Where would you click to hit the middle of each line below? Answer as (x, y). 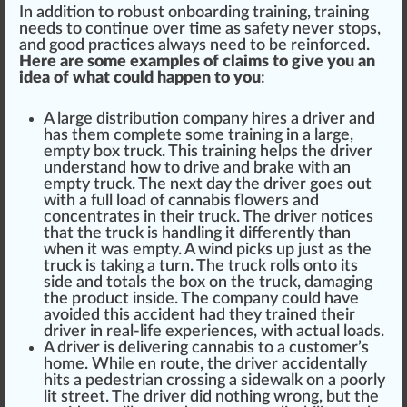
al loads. (356, 331)
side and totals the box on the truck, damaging (208, 282)
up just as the (322, 249)
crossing (196, 380)
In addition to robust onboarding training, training (194, 12)
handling (192, 233)
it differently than (286, 233)
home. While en (102, 364)
